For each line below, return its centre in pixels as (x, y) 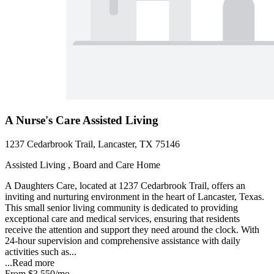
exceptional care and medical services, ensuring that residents (122, 218)
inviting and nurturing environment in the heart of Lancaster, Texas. (135, 196)
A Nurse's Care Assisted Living (82, 120)
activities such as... (41, 251)
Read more (33, 262)
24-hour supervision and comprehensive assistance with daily (123, 240)
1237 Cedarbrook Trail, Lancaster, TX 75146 (92, 144)
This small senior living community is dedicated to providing (121, 207)
